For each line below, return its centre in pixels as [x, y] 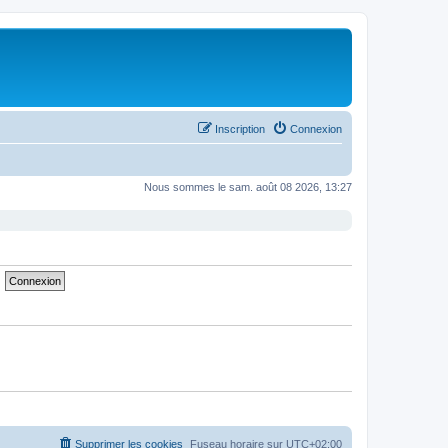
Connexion [316, 128]
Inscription [240, 128]
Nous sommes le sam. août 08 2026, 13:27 [248, 186]
